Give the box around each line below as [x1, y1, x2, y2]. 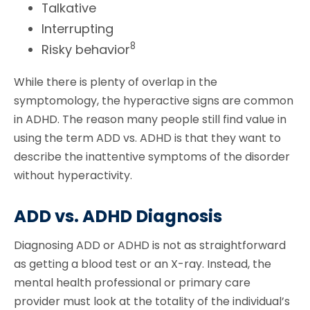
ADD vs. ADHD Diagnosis [14, 203, 222, 228]
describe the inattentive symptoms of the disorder [14, 149, 290, 165]
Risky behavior [42, 41, 130, 59]
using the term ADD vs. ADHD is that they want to [14, 130, 281, 147]
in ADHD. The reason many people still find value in [14, 111, 286, 128]
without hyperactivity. [14, 167, 132, 184]
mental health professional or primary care [14, 274, 250, 291]
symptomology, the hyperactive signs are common [14, 93, 293, 109]
